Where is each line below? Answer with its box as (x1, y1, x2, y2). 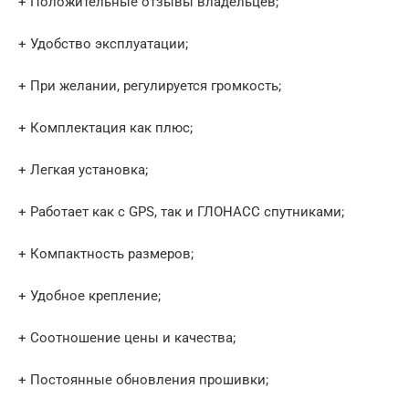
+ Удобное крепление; (18, 287, 161, 304)
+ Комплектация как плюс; (18, 119, 193, 136)
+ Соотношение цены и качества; (18, 329, 236, 346)
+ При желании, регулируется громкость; (18, 77, 281, 94)
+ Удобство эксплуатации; (18, 35, 188, 52)
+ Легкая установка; (18, 161, 148, 178)
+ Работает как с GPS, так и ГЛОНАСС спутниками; (18, 203, 344, 220)
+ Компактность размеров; (18, 245, 194, 262)
